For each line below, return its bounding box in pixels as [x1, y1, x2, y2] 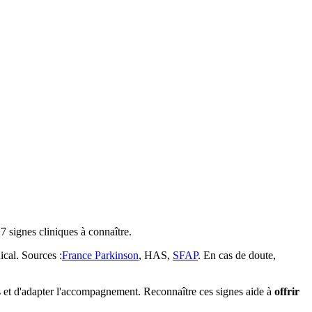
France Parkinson [62, 249, 139, 261]
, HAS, [139, 249, 173, 261]
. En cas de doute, [198, 249, 276, 261]
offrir [274, 285, 299, 297]
